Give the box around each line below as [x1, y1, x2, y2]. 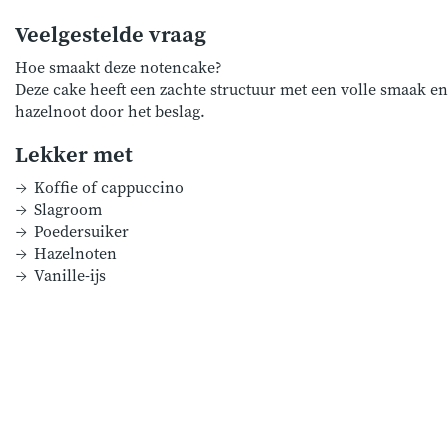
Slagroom [34, 200, 103, 220]
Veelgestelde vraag [15, 22, 206, 49]
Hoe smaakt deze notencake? [15, 58, 222, 78]
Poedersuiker [34, 222, 130, 242]
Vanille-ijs [34, 266, 107, 286]
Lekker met [15, 142, 133, 169]
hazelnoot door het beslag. [15, 102, 205, 122]
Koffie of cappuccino [34, 178, 185, 198]
